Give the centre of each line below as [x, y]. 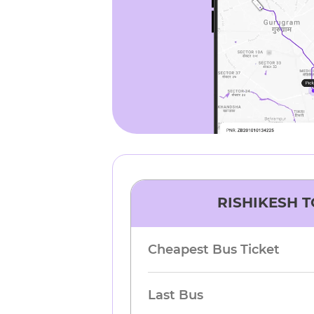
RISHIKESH [257, 203]
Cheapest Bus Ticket [214, 250]
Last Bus [176, 295]
